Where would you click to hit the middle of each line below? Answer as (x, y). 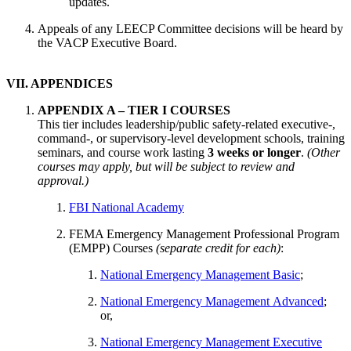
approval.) (63, 180)
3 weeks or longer (254, 152)
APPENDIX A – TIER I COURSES (134, 110)
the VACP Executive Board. (107, 42)
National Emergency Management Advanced (212, 301)
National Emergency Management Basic (200, 274)
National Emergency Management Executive (211, 342)
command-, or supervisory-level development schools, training (191, 138)
